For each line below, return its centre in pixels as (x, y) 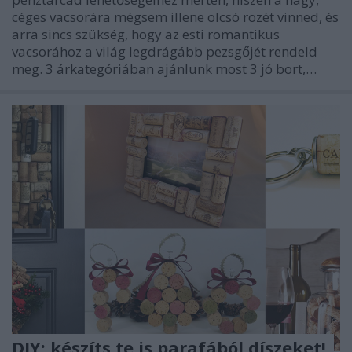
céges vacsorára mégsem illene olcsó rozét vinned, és (175, 16)
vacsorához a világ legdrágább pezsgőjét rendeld (165, 51)
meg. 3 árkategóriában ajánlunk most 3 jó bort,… (164, 68)
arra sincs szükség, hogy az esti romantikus (146, 34)
